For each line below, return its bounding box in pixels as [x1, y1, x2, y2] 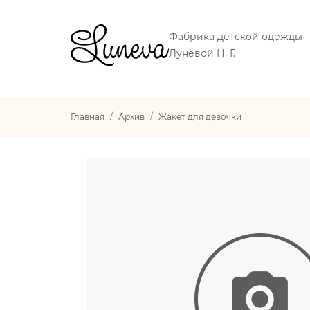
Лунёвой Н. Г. [169, 47, 235, 60]
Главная [71, 111, 104, 122]
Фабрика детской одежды [169, 30, 302, 43]
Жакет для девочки [158, 111, 241, 122]
